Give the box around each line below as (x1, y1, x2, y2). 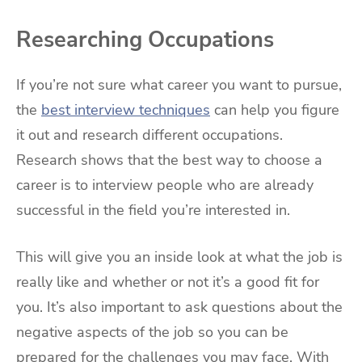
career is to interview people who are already (16, 175, 314, 196)
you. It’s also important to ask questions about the (16, 297, 343, 317)
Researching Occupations (16, 24, 274, 54)
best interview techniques (41, 100, 210, 120)
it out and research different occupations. (16, 125, 283, 145)
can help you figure (210, 100, 339, 120)
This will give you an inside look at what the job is (16, 246, 343, 267)
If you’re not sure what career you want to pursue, (16, 75, 342, 95)
